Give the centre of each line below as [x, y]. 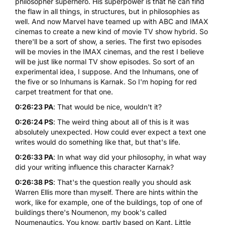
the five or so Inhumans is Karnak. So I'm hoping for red [106, 81]
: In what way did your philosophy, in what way [130, 157]
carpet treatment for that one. [64, 91]
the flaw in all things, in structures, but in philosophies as [107, 11]
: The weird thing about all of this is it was [121, 122]
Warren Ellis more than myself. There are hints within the [106, 192]
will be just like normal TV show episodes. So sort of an [105, 61]
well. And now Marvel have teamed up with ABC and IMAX [112, 21]
